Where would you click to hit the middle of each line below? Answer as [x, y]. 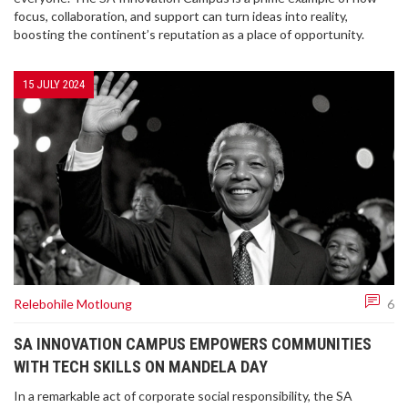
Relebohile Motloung [73, 303]
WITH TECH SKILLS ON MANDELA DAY [141, 367]
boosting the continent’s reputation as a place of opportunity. [189, 34]
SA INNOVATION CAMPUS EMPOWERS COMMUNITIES [193, 344]
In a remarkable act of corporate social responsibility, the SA [183, 396]
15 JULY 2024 [54, 84]
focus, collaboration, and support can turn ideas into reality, [181, 16]
